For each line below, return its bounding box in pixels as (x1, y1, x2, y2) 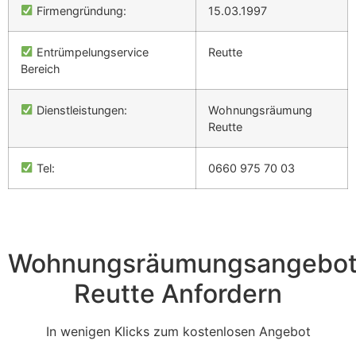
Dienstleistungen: (33, 103, 128, 117)
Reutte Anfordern (74, 277, 282, 309)
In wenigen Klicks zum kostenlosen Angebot (45, 323, 311, 339)
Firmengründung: (33, 3, 127, 17)
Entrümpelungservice (33, 44, 149, 59)
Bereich (21, 61, 60, 75)
